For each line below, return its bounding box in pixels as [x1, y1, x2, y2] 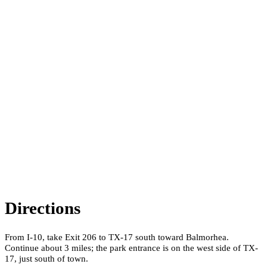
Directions [5, 198, 80, 218]
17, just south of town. [5, 253, 88, 264]
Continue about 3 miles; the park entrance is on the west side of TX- [5, 243, 258, 253]
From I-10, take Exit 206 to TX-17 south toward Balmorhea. [5, 232, 229, 243]
